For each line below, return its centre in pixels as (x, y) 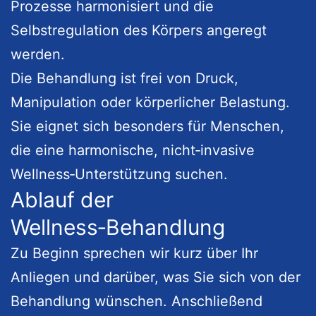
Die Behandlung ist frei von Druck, (124, 78)
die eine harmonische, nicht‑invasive (133, 150)
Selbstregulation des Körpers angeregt (139, 30)
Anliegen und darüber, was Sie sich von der (156, 277)
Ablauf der (62, 199)
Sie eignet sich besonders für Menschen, (147, 126)
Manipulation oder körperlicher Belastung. (150, 102)
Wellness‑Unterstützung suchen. (119, 174)
